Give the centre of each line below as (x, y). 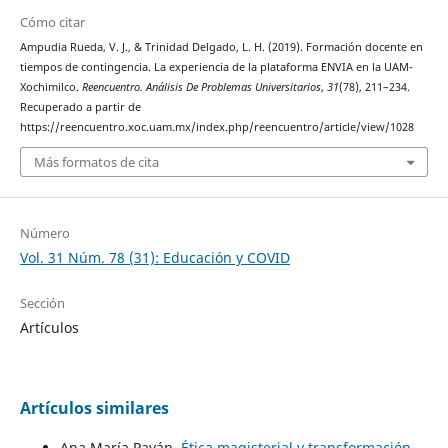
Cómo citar (52, 21)
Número (44, 233)
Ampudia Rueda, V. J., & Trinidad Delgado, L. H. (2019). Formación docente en (221, 46)
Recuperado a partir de (80, 106)
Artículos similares (94, 408)
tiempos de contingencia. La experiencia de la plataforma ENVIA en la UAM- (216, 66)
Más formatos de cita (96, 162)
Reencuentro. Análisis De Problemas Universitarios (201, 86)
